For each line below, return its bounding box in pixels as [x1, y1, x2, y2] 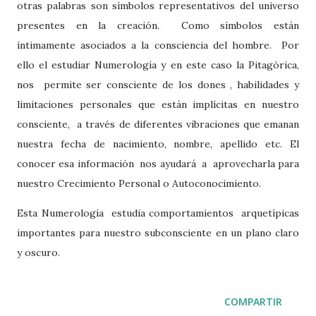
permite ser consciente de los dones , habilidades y [43, 78, 300, 91]
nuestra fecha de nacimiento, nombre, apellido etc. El [17, 138, 299, 150]
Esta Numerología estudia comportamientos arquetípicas [17, 207, 299, 219]
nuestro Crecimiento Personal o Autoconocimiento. [17, 177, 267, 190]
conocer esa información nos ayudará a [17, 157, 210, 170]
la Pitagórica [236, 59, 298, 71]
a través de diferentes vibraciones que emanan [77, 118, 299, 130]
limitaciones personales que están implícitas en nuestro [17, 98, 299, 111]
